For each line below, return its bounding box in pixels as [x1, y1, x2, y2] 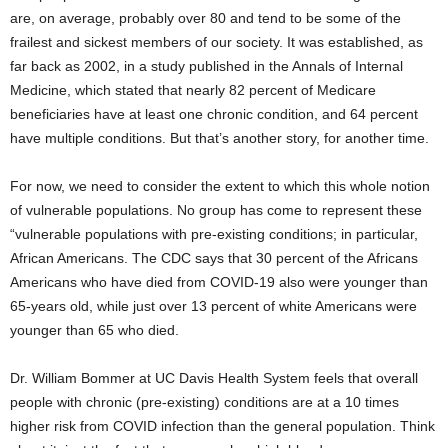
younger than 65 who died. [10, 322, 179, 339]
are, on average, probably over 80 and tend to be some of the [10, 10, 401, 27]
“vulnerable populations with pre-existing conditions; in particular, [10, 226, 418, 243]
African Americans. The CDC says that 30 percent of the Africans [10, 250, 418, 267]
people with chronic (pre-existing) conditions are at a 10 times [10, 394, 399, 411]
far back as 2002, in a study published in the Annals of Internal [10, 58, 403, 75]
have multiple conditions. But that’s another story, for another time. [10, 130, 429, 147]
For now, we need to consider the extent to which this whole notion [10, 178, 430, 195]
